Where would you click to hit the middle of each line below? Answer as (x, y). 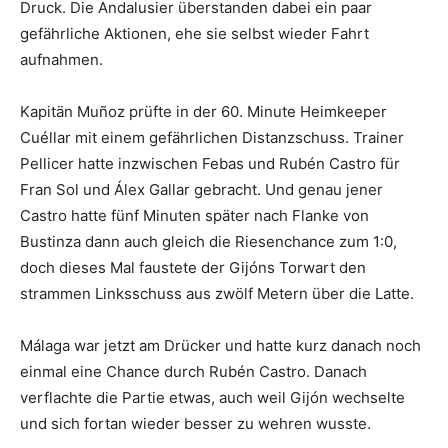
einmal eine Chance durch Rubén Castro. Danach (193, 371)
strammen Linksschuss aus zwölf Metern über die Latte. (217, 293)
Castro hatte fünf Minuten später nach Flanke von (194, 215)
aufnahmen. (61, 59)
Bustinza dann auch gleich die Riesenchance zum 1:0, (208, 241)
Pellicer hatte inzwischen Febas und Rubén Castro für (210, 163)
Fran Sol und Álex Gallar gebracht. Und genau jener (201, 189)
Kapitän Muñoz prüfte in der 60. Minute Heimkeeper (203, 111)
